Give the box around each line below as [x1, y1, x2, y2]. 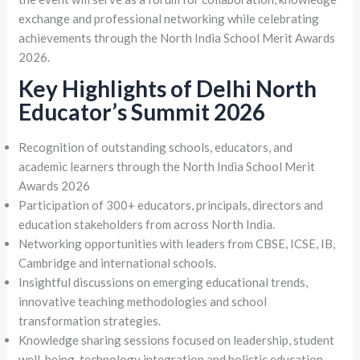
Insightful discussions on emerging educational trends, [18, 274, 309, 289]
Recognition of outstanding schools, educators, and [18, 139, 293, 154]
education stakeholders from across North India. [18, 216, 278, 231]
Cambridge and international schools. [18, 255, 217, 270]
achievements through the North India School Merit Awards [18, 30, 336, 45]
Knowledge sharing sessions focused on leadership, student [18, 332, 335, 347]
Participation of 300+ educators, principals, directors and [18, 197, 324, 212]
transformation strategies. [18, 313, 164, 328]
